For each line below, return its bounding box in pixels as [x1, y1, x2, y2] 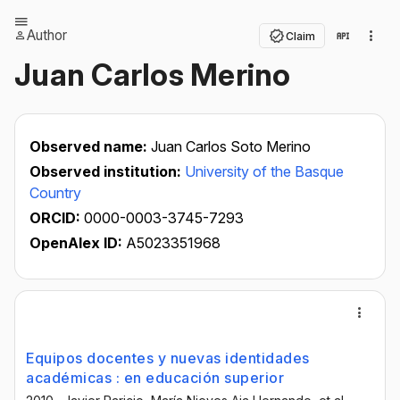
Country [29, 184, 81, 202]
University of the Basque [185, 162, 344, 180]
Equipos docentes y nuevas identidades [26, 349, 310, 367]
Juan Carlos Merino [14, 56, 291, 93]
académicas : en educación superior [26, 369, 284, 387]
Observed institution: [29, 162, 185, 180]
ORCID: [29, 209, 84, 227]
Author [27, 27, 67, 44]
